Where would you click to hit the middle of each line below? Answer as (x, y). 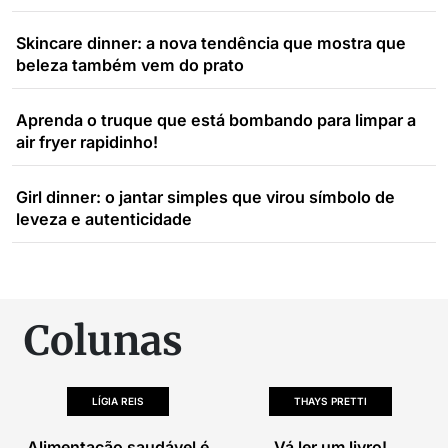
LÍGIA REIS (118, 401)
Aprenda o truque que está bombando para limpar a (216, 120)
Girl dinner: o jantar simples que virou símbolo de (205, 197)
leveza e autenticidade (104, 219)
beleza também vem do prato (130, 65)
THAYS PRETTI (330, 401)
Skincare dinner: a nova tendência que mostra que (211, 43)
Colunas (103, 341)
